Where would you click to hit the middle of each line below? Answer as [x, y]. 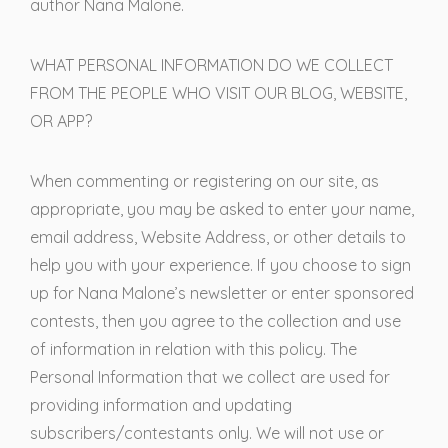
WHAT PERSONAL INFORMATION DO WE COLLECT [211, 65]
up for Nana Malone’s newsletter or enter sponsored [222, 293]
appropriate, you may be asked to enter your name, [222, 209]
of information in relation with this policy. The [193, 349]
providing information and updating [161, 405]
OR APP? [61, 121]
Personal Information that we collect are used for [210, 377]
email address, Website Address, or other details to [218, 237]
